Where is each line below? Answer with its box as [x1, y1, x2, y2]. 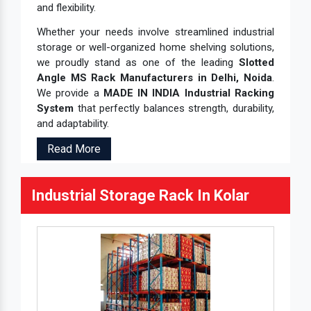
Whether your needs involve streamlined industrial [37, 26, 274, 38]
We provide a [37, 87, 103, 99]
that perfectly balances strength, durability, [74, 102, 274, 115]
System [37, 102, 74, 115]
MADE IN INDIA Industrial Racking [103, 87, 275, 99]
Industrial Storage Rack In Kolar [31, 187, 249, 204]
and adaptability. [37, 117, 109, 130]
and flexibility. [37, 1, 96, 14]
